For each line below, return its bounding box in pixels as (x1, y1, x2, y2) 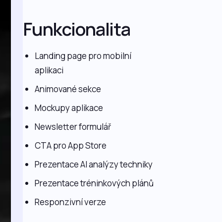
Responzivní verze (35, 196, 107, 208)
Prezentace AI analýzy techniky (35, 159, 153, 170)
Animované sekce (35, 83, 102, 95)
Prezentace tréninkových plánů (35, 177, 154, 189)
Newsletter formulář (35, 121, 111, 132)
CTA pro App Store (35, 140, 107, 151)
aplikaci (35, 64, 64, 76)
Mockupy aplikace (35, 102, 104, 113)
